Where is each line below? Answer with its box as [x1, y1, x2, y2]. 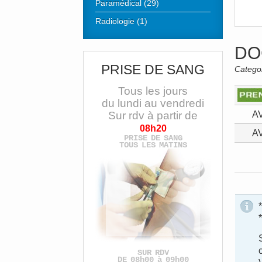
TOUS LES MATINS [119, 140, 187, 150]
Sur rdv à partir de [108, 109, 198, 122]
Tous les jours [118, 85, 188, 97]
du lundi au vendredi [102, 97, 205, 109]
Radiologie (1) [95, 16, 147, 26]
